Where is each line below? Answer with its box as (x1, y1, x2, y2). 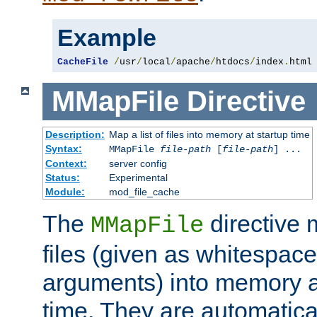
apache (176, 57, 210, 68)
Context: (45, 157, 87, 169)
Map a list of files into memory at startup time (108, 128, 310, 140)
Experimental (108, 171, 168, 183)
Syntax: (45, 142, 82, 154)
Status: (45, 171, 80, 183)
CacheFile (57, 57, 108, 68)
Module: (45, 185, 85, 197)
